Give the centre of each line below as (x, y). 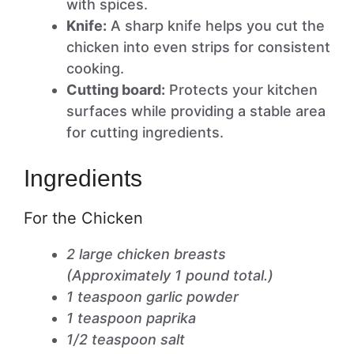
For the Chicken (83, 218)
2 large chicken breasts (146, 254)
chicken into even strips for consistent (198, 47)
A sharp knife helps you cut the (216, 26)
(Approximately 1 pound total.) (170, 275)
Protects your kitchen (241, 90)
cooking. (95, 68)
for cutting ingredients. (145, 132)
